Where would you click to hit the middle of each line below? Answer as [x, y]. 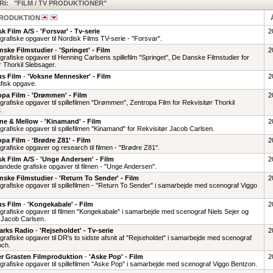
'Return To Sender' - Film [99, 178]
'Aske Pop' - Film [116, 257]
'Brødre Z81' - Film [61, 140]
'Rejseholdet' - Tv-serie [76, 230]
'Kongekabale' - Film [60, 204]
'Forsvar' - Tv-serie [70, 31]
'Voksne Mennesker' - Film [69, 76]
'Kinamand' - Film [73, 121]
